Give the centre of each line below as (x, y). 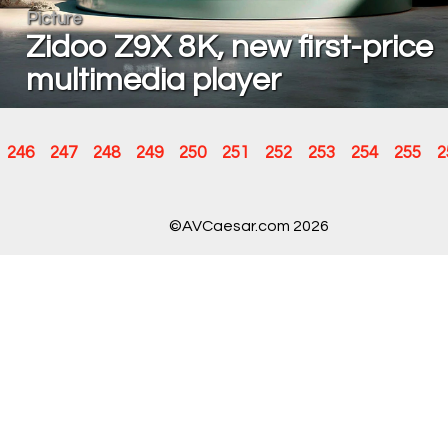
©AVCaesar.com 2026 (248, 225)
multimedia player (153, 81)
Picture (53, 19)
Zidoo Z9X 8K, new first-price (229, 48)
